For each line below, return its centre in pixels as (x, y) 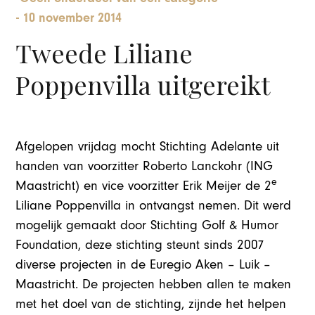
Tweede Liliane (104, 52)
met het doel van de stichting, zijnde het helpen (151, 304)
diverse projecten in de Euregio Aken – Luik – (143, 264)
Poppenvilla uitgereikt (143, 84)
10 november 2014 (72, 18)
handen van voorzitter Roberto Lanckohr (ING (144, 166)
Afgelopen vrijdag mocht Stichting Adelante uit (148, 146)
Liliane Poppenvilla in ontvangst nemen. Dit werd (154, 205)
